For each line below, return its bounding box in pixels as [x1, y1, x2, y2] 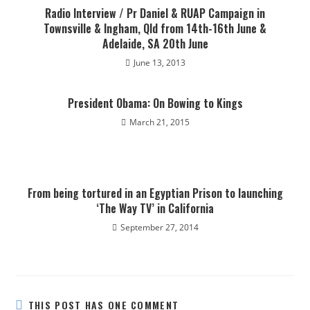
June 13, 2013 [133, 57, 185, 69]
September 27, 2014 [120, 221, 199, 233]
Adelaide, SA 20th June [102, 35, 208, 52]
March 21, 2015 [129, 116, 190, 128]
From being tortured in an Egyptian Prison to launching [27, 185, 283, 201]
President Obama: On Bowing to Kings [67, 95, 243, 111]
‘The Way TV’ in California [96, 200, 214, 217]
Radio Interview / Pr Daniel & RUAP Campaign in [45, 5, 265, 21]
